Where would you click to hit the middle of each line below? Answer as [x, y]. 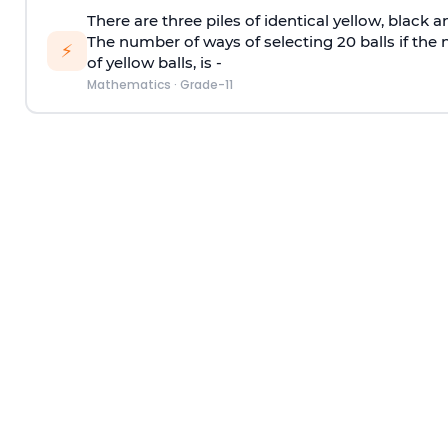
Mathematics [128, 84]
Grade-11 [206, 84]
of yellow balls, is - [154, 62]
